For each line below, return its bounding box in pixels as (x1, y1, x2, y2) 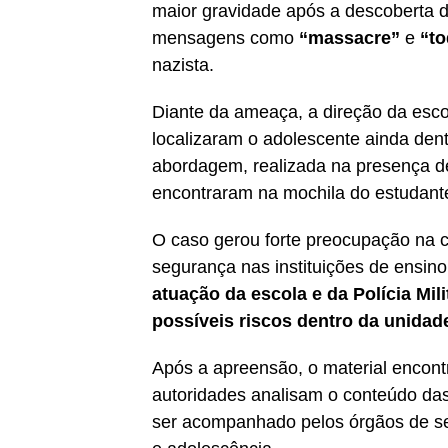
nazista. (152, 54, 214, 75)
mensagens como (152, 27, 299, 48)
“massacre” (299, 27, 400, 48)
